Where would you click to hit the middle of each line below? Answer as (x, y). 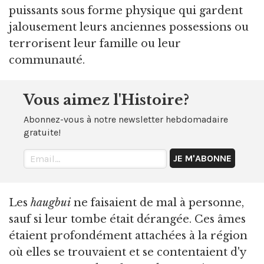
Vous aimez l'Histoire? (106, 100)
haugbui (51, 202)
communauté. (47, 60)
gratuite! (42, 132)
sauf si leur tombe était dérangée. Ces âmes (127, 219)
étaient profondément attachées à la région (128, 235)
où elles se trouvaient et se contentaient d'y (127, 252)
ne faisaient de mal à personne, (157, 202)
